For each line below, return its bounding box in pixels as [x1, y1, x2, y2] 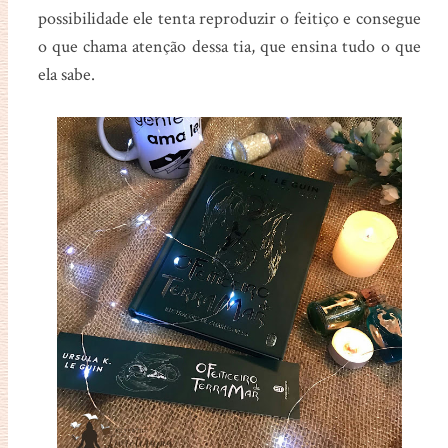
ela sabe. [37, 62, 99, 86]
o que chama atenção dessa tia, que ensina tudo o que [37, 34, 421, 58]
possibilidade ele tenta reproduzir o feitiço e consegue [37, 6, 421, 30]
